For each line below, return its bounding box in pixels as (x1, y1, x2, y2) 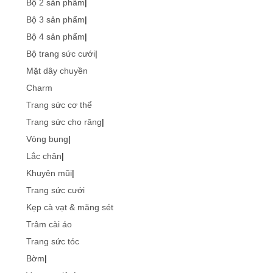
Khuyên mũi (26, 168, 72, 178)
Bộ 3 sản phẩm (26, 15, 85, 24)
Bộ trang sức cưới (26, 49, 95, 58)
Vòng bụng (26, 134, 68, 144)
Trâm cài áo (26, 219, 72, 229)
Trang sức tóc (26, 236, 79, 246)
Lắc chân (26, 151, 62, 161)
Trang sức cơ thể (26, 100, 92, 110)
